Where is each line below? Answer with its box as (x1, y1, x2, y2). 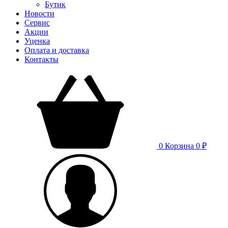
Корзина (165, 141, 194, 150)
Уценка (24, 37, 50, 45)
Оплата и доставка (24, 46, 89, 54)
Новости (24, 9, 54, 18)
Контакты (24, 55, 59, 64)
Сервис (24, 18, 50, 27)
